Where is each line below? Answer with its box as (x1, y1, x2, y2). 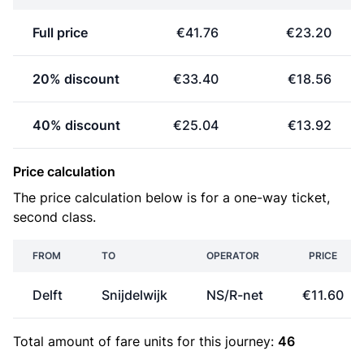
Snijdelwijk (102, 287, 167, 303)
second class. (13, 209, 96, 225)
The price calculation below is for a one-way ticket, (13, 189, 330, 206)
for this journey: (173, 333, 278, 349)
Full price (32, 24, 88, 41)
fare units (115, 333, 173, 349)
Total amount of (13, 333, 115, 349)
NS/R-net (206, 287, 263, 303)
